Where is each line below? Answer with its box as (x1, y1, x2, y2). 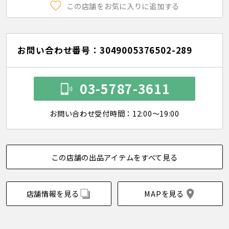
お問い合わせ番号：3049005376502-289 (17, 43, 193, 56)
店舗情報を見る (26, 188, 79, 199)
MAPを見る (144, 188, 184, 199)
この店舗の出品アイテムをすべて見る (51, 151, 178, 163)
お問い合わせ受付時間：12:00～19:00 (50, 108, 179, 119)
